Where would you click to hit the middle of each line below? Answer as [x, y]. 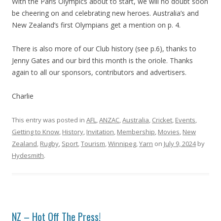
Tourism [93, 144]
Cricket [162, 120]
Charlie [23, 96]
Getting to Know [36, 132]
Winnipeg [122, 144]
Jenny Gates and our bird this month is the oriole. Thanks [102, 60]
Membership [136, 132]
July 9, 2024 [180, 144]
